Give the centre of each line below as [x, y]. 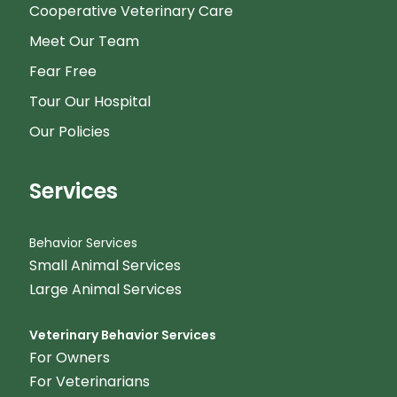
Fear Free [62, 71]
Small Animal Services [105, 265]
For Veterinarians [89, 381]
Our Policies [69, 132]
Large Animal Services [105, 289]
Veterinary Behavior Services [122, 335]
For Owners [69, 358]
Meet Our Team [84, 41]
